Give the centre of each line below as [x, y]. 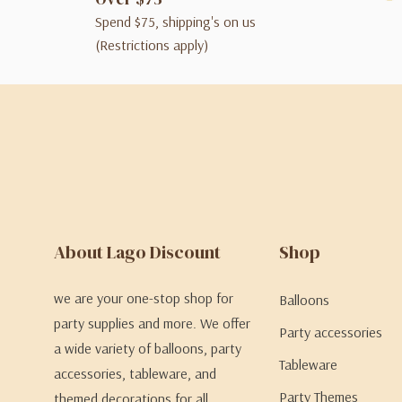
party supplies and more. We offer [152, 323]
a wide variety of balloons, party [148, 349]
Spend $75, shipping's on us [175, 22]
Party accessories [330, 332]
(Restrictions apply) [151, 45]
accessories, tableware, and [135, 374]
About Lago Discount [137, 253]
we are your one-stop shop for [144, 298]
